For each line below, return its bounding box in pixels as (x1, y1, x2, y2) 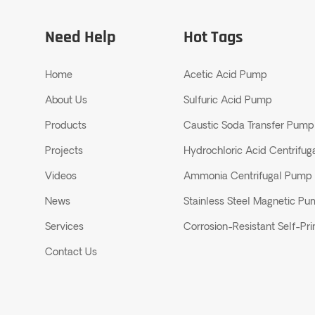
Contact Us (45, 247, 98, 259)
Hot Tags (183, 27, 243, 49)
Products (45, 121, 87, 132)
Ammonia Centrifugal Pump (183, 172, 311, 183)
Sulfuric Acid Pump (183, 96, 271, 107)
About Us (45, 96, 88, 107)
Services (45, 222, 84, 233)
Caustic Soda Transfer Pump (183, 121, 314, 132)
